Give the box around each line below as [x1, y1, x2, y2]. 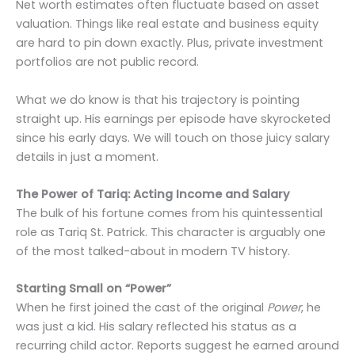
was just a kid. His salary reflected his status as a [16, 319, 296, 335]
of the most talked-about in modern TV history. [16, 243, 290, 260]
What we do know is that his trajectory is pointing [16, 91, 300, 108]
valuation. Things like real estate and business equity [16, 16, 319, 32]
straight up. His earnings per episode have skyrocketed [16, 110, 330, 127]
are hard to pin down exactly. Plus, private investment [16, 35, 323, 52]
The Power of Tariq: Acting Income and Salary [16, 186, 289, 203]
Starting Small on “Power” [16, 281, 171, 297]
